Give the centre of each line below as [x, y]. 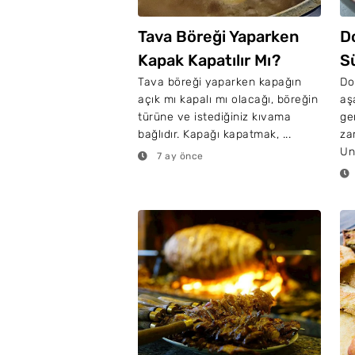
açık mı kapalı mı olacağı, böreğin [228, 99]
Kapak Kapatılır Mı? [209, 60]
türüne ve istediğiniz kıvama [214, 117]
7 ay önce [179, 156]
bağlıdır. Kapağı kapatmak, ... [214, 134]
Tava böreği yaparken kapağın [219, 82]
